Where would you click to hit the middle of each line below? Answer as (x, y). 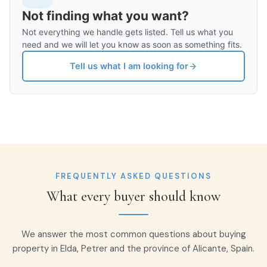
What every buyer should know (133, 196)
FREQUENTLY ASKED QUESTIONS (133, 176)
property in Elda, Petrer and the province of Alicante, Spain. (133, 249)
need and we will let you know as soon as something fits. (132, 44)
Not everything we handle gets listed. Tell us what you (128, 32)
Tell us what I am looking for (129, 66)
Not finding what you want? (105, 16)
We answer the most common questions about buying (133, 234)
